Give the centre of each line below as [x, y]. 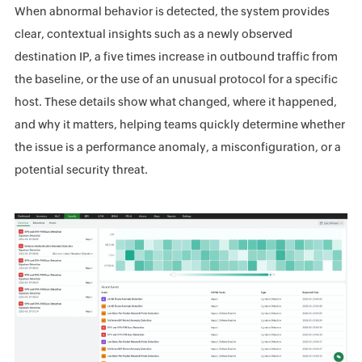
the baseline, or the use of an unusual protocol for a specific [176, 79]
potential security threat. [81, 170]
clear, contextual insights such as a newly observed [153, 34]
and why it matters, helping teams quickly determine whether [179, 124]
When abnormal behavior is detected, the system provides [172, 11]
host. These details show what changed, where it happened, [175, 102]
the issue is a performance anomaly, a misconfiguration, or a [177, 147]
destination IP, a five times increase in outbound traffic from [176, 57]
